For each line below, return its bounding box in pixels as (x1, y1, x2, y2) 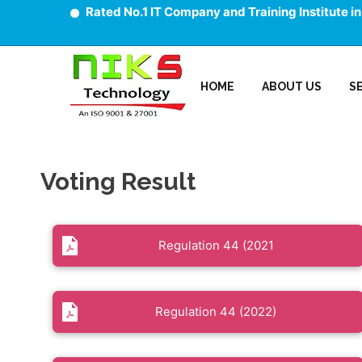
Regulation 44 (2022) (155, 303, 277, 319)
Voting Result (40, 166, 196, 196)
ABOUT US (262, 79, 322, 93)
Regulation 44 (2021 (158, 237, 274, 253)
